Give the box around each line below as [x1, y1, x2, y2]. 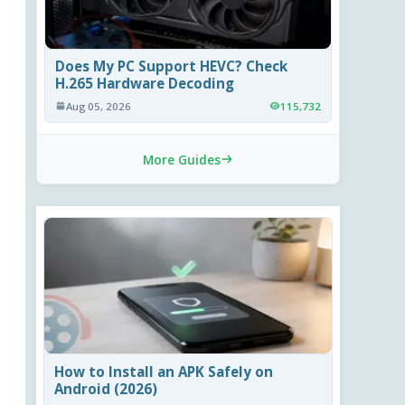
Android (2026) [54, 379, 158, 398]
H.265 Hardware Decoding [55, 74, 235, 93]
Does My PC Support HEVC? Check [55, 57, 288, 76]
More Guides [143, 150, 221, 168]
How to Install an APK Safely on [54, 362, 274, 381]
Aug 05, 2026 [66, 99, 132, 113]
